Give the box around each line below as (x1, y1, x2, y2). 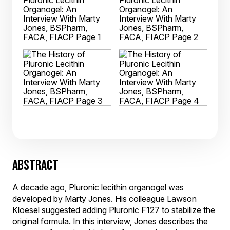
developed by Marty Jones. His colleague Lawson (12, 194, 197, 204)
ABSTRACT (12, 157, 59, 173)
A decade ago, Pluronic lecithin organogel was (12, 182, 184, 193)
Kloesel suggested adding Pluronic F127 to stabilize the (12, 205, 215, 215)
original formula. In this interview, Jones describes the (12, 216, 208, 226)
